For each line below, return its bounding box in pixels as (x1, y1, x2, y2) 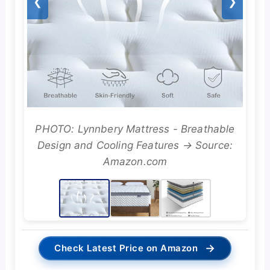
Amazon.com (102, 155, 168, 168)
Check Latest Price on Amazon (54, 242, 198, 254)
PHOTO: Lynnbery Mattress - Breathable (35, 122, 235, 135)
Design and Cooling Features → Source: (37, 139, 233, 151)
